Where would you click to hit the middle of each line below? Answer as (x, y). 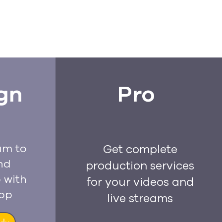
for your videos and (140, 182)
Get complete (140, 149)
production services (140, 166)
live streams (140, 198)
